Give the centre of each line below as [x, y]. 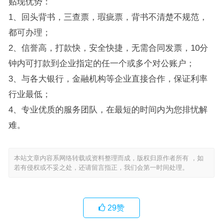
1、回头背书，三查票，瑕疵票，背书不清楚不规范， [108, 17]
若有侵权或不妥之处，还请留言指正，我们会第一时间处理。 [101, 167]
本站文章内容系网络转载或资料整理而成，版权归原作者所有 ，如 [109, 158]
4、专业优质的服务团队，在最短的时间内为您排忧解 [108, 110]
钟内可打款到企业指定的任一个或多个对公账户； [101, 63]
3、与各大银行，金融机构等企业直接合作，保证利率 [108, 79]
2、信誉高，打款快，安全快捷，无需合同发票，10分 [108, 48]
